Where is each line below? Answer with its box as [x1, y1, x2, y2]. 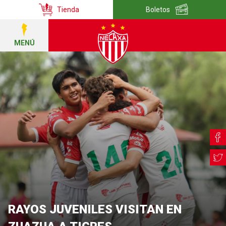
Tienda [57, 6, 79, 14]
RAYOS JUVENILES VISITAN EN [8, 202, 182, 216]
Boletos [146, 6, 170, 14]
